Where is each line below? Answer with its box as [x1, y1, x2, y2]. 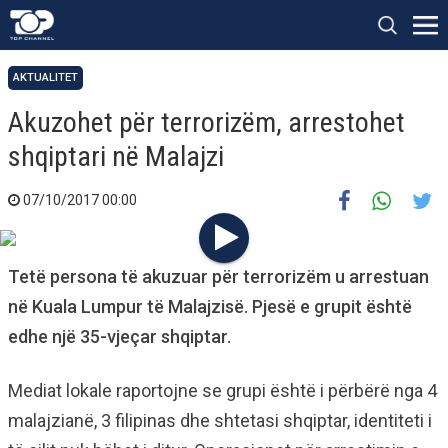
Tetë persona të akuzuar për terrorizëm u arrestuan [8, 266, 429, 287]
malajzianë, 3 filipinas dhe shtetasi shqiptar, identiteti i [8, 410, 432, 431]
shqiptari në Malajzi [8, 140, 224, 173]
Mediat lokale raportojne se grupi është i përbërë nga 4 [8, 380, 437, 401]
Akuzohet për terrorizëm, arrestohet [8, 106, 405, 139]
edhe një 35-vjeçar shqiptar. [8, 326, 231, 347]
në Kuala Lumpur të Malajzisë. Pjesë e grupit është [8, 296, 412, 317]
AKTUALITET [13, 71, 78, 84]
